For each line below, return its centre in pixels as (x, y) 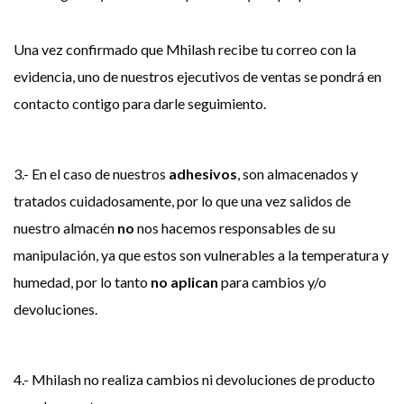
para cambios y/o (272, 282)
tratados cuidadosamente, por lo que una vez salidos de (182, 201)
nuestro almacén (65, 228)
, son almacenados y (298, 174)
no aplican (184, 282)
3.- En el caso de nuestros (91, 174)
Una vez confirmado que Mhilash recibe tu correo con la (185, 49)
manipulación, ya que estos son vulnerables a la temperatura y (201, 255)
